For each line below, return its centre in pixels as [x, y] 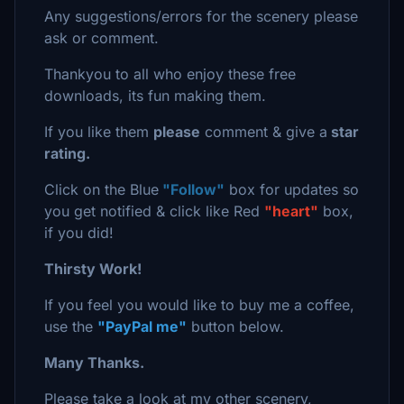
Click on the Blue [101, 189]
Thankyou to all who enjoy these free [170, 74]
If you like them [99, 132]
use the [71, 326]
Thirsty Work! [93, 269]
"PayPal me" [142, 326]
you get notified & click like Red [154, 211]
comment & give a [264, 132]
